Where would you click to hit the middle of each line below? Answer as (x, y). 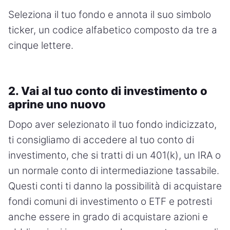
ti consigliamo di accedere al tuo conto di (101, 140)
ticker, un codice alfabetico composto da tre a (113, 30)
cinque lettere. (41, 45)
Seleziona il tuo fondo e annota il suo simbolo (110, 14)
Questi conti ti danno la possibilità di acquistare (115, 186)
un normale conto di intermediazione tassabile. (114, 170)
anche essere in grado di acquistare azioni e (108, 217)
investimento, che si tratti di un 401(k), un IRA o (114, 155)
